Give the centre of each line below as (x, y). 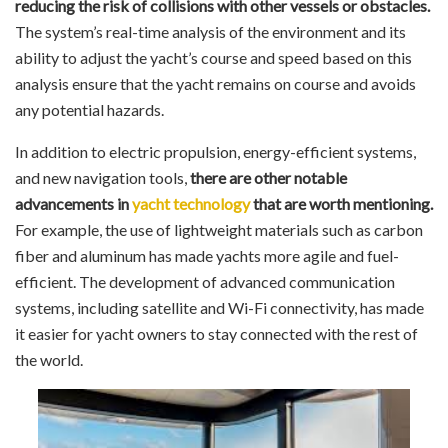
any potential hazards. (89, 109)
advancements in (73, 203)
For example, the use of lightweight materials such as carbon (219, 229)
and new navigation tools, (102, 177)
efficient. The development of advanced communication (205, 281)
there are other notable (268, 177)
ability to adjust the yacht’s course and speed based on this (213, 57)
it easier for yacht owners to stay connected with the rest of (216, 333)
